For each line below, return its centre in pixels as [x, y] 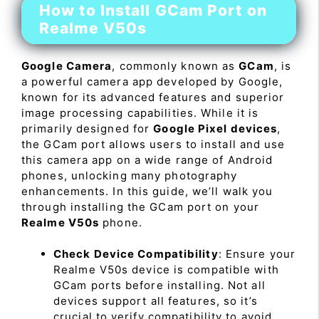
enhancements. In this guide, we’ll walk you [147, 191]
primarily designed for [88, 128]
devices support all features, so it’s [156, 301]
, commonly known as [176, 66]
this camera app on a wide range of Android [147, 159]
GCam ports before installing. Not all [159, 286]
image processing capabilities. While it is [140, 113]
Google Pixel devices [215, 128]
